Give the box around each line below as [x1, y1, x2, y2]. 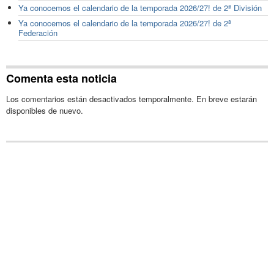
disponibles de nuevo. [6, 104, 83, 116]
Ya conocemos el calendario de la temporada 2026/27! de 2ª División [18, 2, 262, 14]
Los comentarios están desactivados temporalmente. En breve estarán [6, 92, 257, 105]
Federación [18, 27, 57, 39]
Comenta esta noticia [6, 70, 117, 86]
